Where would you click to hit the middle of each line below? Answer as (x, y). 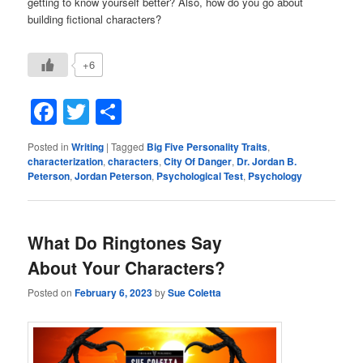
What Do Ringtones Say (125, 243)
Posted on (51, 293)
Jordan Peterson (113, 175)
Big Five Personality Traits (207, 146)
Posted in (49, 146)
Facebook (114, 111)
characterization (66, 161)
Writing (88, 146)
